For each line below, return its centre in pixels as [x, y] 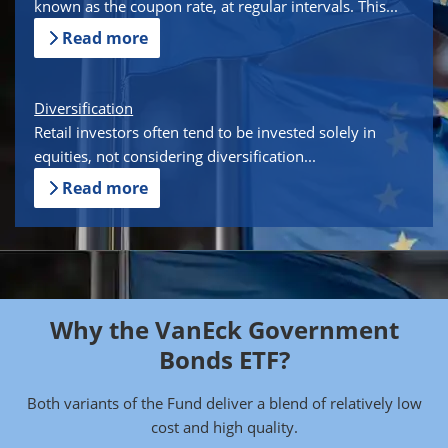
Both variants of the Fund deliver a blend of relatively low [224, 403]
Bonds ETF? [224, 360]
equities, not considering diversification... [175, 156]
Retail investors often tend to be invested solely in [205, 132]
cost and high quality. [224, 427]
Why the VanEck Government [224, 330]
